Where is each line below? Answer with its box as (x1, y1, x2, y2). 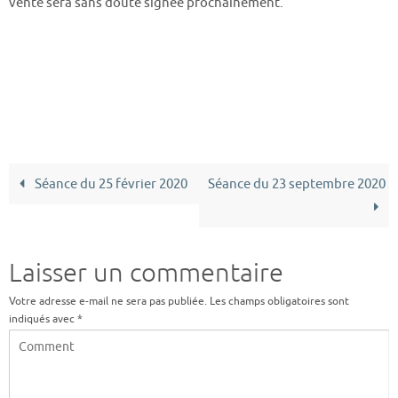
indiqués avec (9, 311, 77, 326)
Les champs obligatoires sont (210, 293, 349, 308)
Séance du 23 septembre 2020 (207, 174, 386, 193)
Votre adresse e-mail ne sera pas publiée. (9, 293, 207, 308)
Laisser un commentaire (9, 256, 283, 290)
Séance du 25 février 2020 (31, 174, 187, 193)
